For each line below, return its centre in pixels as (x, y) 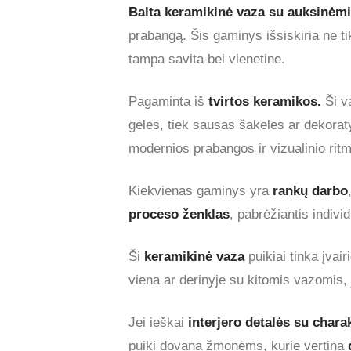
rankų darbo (310, 190)
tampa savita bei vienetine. (207, 59)
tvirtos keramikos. (267, 101)
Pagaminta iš (168, 101)
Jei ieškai (158, 322)
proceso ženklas (179, 214)
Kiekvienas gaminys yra (201, 190)
